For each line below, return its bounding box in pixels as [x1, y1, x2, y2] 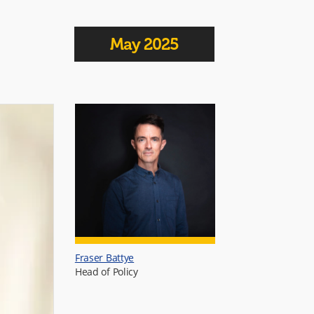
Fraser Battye [74, 251, 135, 264]
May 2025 [110, 34, 179, 54]
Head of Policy [74, 265, 138, 278]
